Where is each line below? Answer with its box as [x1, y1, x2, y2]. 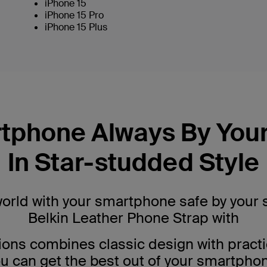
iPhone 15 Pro [45, 8, 104, 21]
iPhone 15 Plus [45, 20, 107, 33]
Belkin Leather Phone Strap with [27, 208, 239, 227]
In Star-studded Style [7, 146, 259, 179]
